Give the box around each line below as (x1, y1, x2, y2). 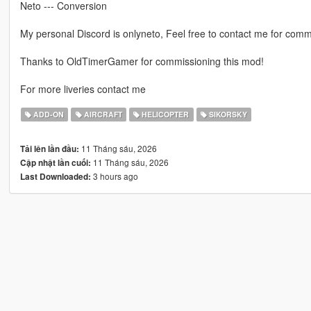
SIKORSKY (206, 109, 247, 120)
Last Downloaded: (19, 171, 91, 183)
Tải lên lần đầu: (19, 143, 79, 155)
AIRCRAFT (81, 109, 122, 120)
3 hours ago (90, 170, 138, 183)
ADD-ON (31, 109, 65, 120)
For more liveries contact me (19, 82, 146, 96)
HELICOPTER (140, 109, 190, 120)
